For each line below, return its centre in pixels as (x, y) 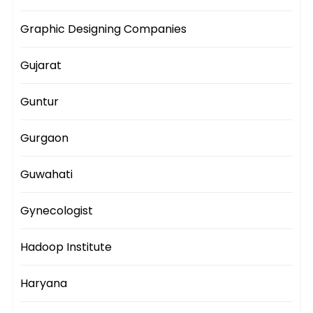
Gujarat (41, 66)
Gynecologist (57, 211)
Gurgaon (45, 138)
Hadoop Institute (66, 247)
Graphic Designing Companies (104, 29)
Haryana (44, 284)
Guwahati (47, 175)
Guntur (40, 102)
